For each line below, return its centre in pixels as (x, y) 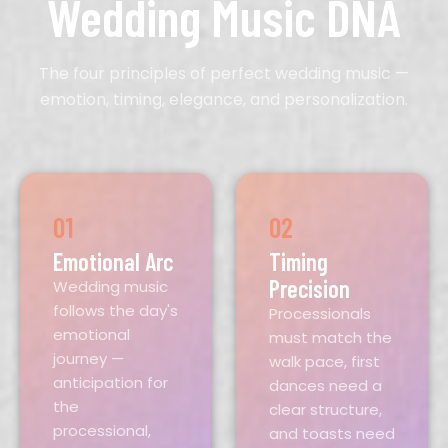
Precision (309, 288)
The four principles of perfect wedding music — (224, 73)
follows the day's (115, 310)
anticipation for (110, 382)
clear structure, (325, 409)
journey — (88, 358)
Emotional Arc (113, 261)
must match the (330, 337)
